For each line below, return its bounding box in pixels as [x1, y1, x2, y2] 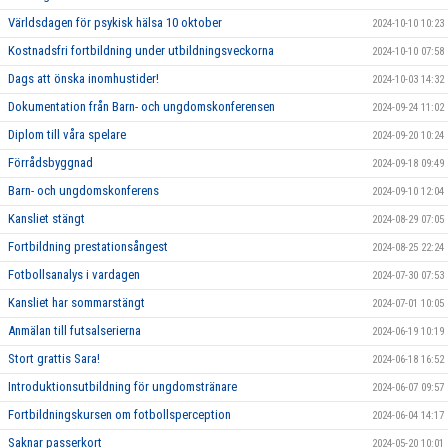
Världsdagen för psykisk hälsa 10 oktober [8, 14, 222, 30]
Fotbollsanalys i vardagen [8, 266, 140, 282]
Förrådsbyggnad [8, 154, 93, 170]
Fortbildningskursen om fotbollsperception [8, 406, 231, 422]
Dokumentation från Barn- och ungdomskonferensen [8, 98, 275, 114]
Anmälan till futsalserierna [8, 322, 141, 338]
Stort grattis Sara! [8, 350, 100, 366]
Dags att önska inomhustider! [8, 70, 159, 86]
